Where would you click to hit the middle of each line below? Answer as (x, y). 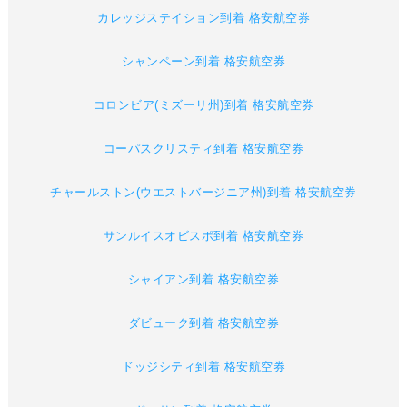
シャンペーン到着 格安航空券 (203, 62)
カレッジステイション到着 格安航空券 (203, 18)
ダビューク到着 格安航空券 (203, 323)
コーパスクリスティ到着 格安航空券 (203, 149)
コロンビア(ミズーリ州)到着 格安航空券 (203, 105)
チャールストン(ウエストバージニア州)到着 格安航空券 (203, 193)
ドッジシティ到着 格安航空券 (203, 367)
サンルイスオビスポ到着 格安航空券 (203, 236)
